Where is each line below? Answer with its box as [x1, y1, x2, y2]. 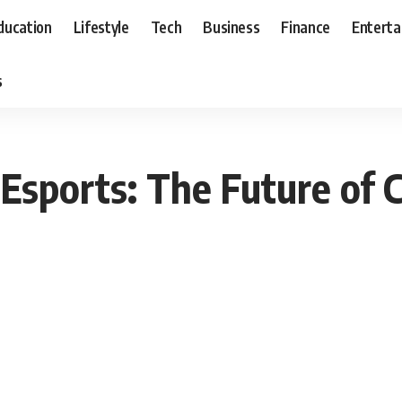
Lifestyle [73, 16, 129, 37]
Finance [281, 16, 331, 37]
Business [203, 16, 260, 37]
